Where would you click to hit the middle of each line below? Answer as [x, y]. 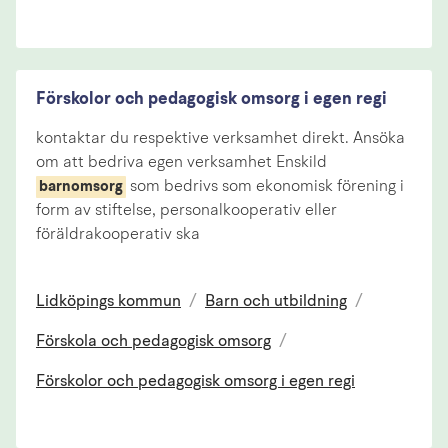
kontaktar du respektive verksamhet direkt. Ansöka [220, 138]
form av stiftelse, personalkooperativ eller [186, 210]
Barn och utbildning [276, 301]
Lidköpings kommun [108, 301]
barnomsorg [81, 187]
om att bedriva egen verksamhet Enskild [181, 162]
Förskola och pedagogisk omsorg [153, 342]
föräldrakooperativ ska [118, 234]
